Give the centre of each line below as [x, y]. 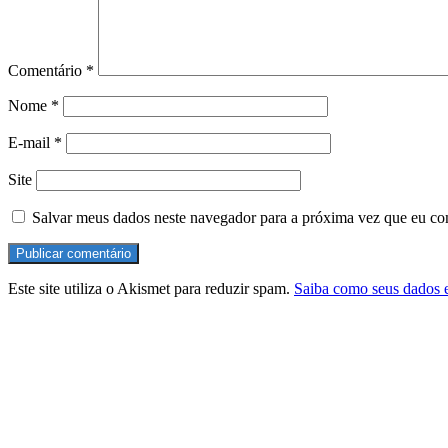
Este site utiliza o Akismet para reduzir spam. [151, 289]
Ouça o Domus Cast [85, 327]
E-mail [31, 143]
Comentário [47, 71]
